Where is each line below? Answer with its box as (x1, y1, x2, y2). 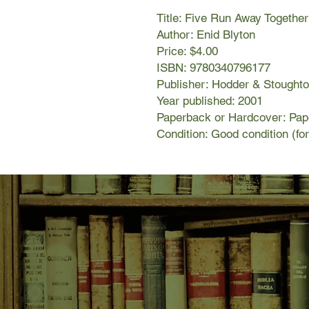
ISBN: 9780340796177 (157, 61, 270, 75)
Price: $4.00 (157, 44, 218, 59)
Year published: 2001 (157, 94, 263, 108)
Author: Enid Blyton (157, 28, 255, 42)
